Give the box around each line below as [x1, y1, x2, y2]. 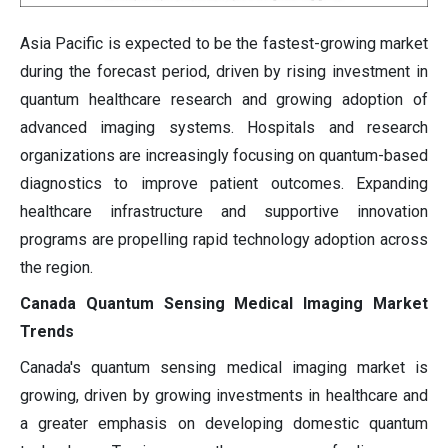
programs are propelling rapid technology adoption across [20, 230, 428, 250]
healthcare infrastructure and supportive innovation [20, 202, 428, 222]
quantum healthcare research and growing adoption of [20, 90, 428, 110]
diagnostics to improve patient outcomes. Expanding [20, 174, 428, 194]
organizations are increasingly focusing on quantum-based [20, 146, 428, 166]
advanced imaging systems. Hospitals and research [20, 118, 428, 138]
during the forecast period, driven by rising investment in [20, 62, 428, 82]
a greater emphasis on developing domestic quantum [20, 414, 428, 434]
